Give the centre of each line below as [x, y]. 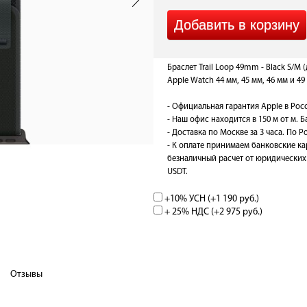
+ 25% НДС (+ [191, 212]
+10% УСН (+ [189, 199]
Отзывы [26, 274]
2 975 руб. [240, 212]
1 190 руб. [236, 199]
